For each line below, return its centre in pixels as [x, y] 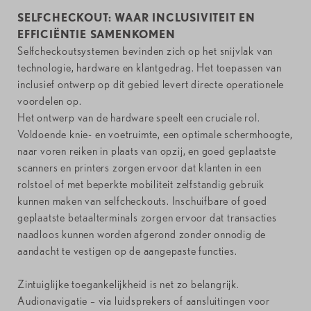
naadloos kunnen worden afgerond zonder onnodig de [142, 235]
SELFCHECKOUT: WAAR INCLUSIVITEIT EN [136, 18]
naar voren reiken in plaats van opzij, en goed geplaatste [147, 151]
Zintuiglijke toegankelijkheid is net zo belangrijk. [128, 285]
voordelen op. [50, 101]
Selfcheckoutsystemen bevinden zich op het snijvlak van [145, 51]
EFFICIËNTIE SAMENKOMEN [96, 35]
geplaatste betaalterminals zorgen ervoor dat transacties [147, 218]
